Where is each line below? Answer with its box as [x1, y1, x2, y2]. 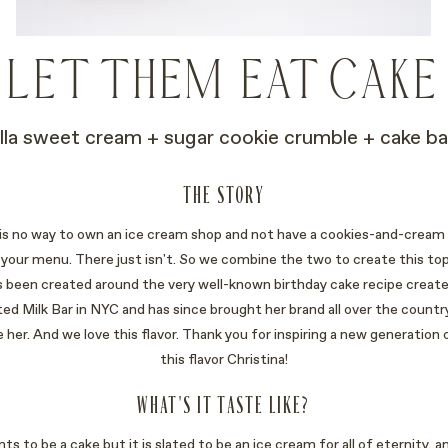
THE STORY [183, 182, 265, 209]
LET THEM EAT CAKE [8, 55, 440, 112]
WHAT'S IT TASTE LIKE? [137, 392, 311, 419]
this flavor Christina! [159, 350, 288, 368]
